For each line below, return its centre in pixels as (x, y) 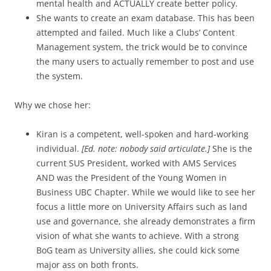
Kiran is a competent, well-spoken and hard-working (142, 134)
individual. (59, 149)
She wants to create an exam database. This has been (145, 18)
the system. (60, 76)
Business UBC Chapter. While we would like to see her (146, 192)
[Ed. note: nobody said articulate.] (146, 149)
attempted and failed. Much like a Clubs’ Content (135, 32)
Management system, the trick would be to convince (142, 47)
